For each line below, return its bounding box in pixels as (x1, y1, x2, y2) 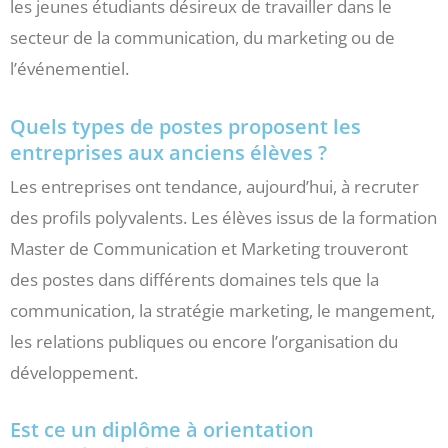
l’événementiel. (10, 56, 129, 80)
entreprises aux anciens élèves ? (10, 138, 327, 166)
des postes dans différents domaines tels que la (10, 267, 379, 291)
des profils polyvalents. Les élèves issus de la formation (10, 205, 437, 229)
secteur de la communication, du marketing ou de (10, 25, 395, 49)
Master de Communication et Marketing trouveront (10, 236, 408, 260)
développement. (10, 360, 138, 384)
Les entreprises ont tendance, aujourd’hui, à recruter (10, 174, 419, 198)
